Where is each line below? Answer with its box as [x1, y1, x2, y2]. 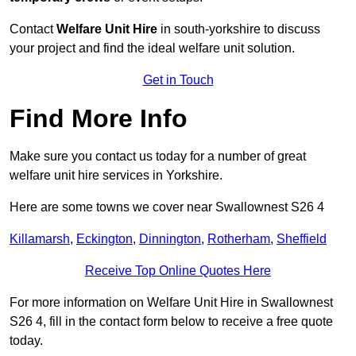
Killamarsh [10, 232, 70, 246]
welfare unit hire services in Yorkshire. [10, 168, 222, 183]
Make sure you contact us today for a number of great [10, 149, 306, 164]
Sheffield [277, 232, 327, 246]
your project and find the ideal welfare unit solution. [10, 41, 295, 56]
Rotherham [207, 232, 270, 246]
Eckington [76, 232, 133, 246]
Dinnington [139, 232, 201, 246]
